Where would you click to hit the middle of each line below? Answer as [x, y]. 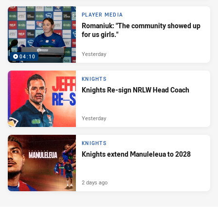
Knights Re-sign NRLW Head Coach [136, 90]
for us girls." [100, 34]
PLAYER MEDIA [102, 15]
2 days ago [95, 182]
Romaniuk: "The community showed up [141, 25]
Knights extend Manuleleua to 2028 [136, 154]
